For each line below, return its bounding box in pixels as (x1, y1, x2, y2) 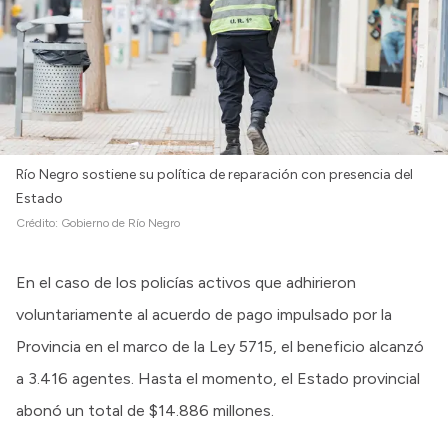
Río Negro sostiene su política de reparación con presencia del (16, 165, 413, 183)
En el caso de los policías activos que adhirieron (16, 272, 356, 292)
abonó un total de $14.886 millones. (16, 400, 274, 420)
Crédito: (16, 215, 61, 230)
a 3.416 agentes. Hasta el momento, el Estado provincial (16, 368, 420, 388)
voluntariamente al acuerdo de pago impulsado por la (16, 304, 392, 324)
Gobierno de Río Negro (61, 215, 180, 230)
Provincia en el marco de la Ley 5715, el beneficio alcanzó (16, 336, 424, 356)
